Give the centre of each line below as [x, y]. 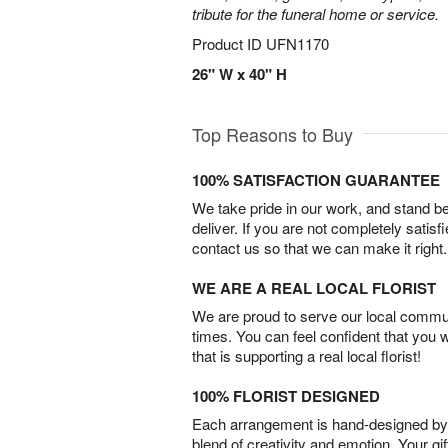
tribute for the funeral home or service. [315, 13]
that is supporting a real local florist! [306, 355]
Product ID [229, 43]
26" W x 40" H [239, 74]
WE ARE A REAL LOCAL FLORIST [314, 288]
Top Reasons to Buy [272, 134]
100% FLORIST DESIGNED [286, 396]
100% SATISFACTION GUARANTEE [316, 180]
